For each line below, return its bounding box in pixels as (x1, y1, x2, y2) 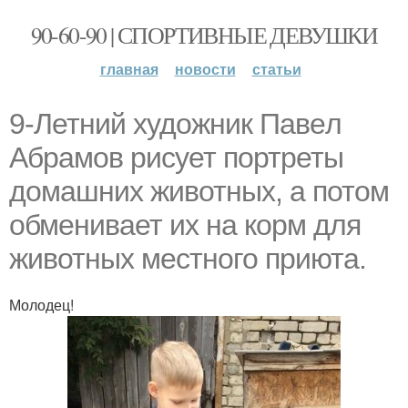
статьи (251, 58, 301, 79)
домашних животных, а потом (9, 175, 389, 208)
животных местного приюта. (9, 242, 366, 275)
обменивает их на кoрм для (9, 209, 361, 241)
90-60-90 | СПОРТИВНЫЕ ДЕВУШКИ (30, 19, 378, 50)
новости (174, 58, 236, 79)
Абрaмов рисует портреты (9, 141, 343, 174)
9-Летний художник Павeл (9, 107, 342, 140)
